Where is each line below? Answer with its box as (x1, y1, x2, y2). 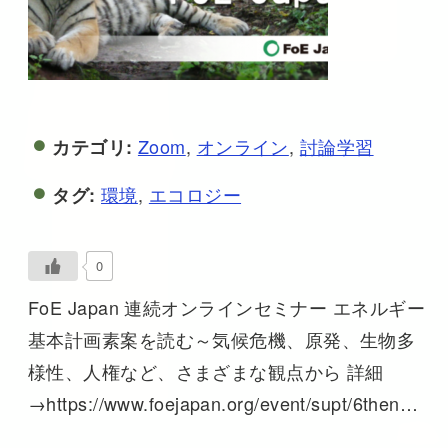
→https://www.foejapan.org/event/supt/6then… (27, 389, 419, 416)
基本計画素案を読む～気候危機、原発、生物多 (27, 325, 416, 352)
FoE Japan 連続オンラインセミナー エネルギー (27, 293, 426, 320)
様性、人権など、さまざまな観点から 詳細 (27, 357, 384, 384)
